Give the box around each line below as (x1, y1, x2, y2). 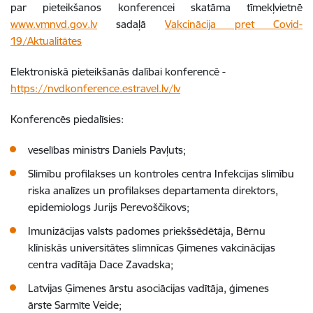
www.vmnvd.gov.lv (10, 17, 97, 31)
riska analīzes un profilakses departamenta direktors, (28, 183, 278, 197)
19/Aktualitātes (10, 34, 82, 48)
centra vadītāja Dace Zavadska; (28, 257, 176, 271)
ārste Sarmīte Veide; (28, 298, 124, 312)
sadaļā (97, 17, 165, 31)
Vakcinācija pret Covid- (165, 17, 303, 31)
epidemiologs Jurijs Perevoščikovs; (28, 200, 192, 214)
